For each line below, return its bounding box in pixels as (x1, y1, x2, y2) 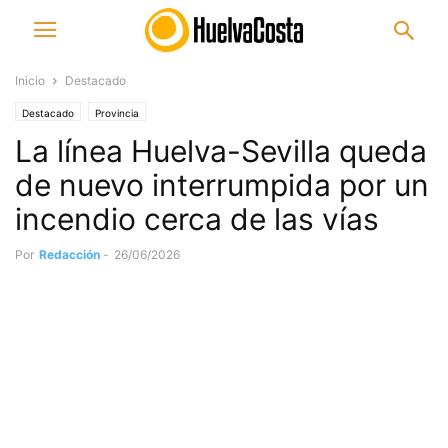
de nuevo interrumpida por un (15, 167, 429, 203)
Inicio (15, 73, 45, 88)
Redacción (39, 247, 100, 262)
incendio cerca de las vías (15, 201, 379, 237)
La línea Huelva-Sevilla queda (15, 133, 427, 169)
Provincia (95, 107, 139, 119)
